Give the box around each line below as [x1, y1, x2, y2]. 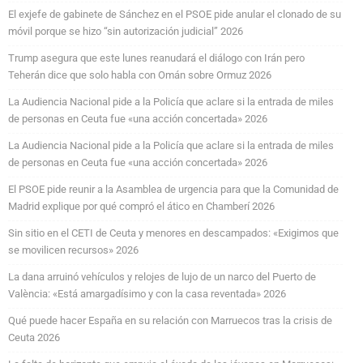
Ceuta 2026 [8, 331, 60, 344]
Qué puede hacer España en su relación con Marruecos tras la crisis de [8, 314, 332, 327]
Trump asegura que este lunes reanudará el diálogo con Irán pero [8, 51, 305, 64]
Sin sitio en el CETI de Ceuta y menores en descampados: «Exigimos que [8, 226, 339, 239]
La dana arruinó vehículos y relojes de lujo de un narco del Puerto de [8, 270, 316, 283]
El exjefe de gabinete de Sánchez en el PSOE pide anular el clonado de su [8, 7, 341, 20]
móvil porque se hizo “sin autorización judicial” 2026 [8, 24, 243, 37]
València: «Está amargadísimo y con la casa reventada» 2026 [8, 287, 286, 300]
